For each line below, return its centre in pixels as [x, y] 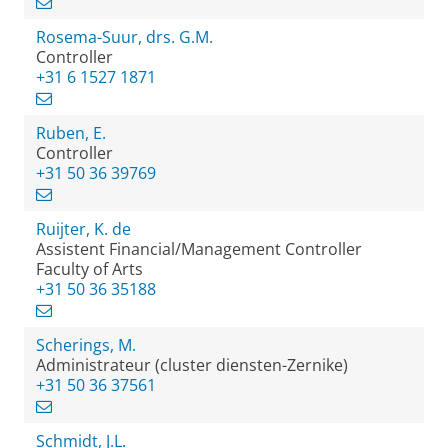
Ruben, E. [71, 133]
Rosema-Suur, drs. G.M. [124, 37]
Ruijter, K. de [83, 229]
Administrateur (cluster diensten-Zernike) [192, 365]
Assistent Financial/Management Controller [199, 249]
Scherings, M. [86, 345]
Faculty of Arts [89, 269]
